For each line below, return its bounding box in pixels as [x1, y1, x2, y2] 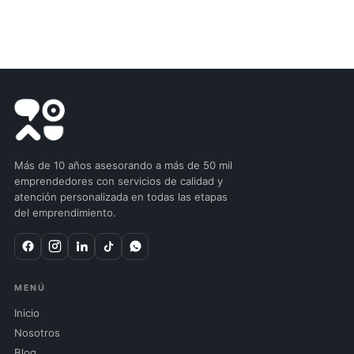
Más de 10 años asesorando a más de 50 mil [14, 158, 232, 171]
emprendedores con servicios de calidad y [14, 174, 223, 187]
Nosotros [14, 326, 60, 339]
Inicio [14, 306, 40, 319]
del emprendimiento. [14, 205, 116, 219]
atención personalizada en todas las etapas [14, 190, 228, 203]
